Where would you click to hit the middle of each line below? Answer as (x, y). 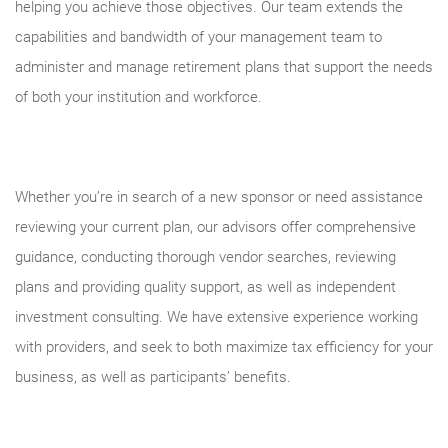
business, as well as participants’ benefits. (155, 377)
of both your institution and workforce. (138, 97)
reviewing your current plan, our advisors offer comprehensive (215, 227)
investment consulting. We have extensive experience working (216, 317)
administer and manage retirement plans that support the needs (224, 67)
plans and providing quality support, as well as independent (205, 287)
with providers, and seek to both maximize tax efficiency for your (224, 347)
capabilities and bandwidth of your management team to (198, 37)
